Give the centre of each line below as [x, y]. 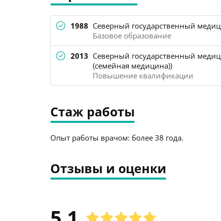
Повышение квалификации [143, 75]
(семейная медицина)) [132, 66]
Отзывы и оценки [108, 168]
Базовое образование [132, 36]
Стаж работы [92, 111]
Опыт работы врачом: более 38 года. [117, 138]
